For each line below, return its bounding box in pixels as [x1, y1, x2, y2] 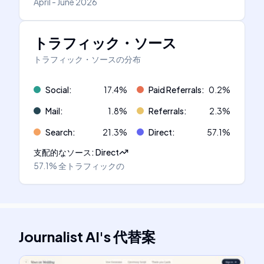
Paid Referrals [148, 84, 202, 95]
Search [45, 127, 72, 137]
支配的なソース [34, 147, 91, 157]
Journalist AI [19, 227, 100, 245]
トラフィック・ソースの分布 [34, 54, 141, 64]
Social [45, 84, 69, 95]
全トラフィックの [58, 160, 124, 171]
